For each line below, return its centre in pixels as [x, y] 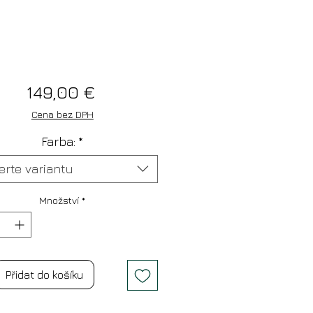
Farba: [59, 141]
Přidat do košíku [44, 274]
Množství [59, 200]
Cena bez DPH [62, 114]
